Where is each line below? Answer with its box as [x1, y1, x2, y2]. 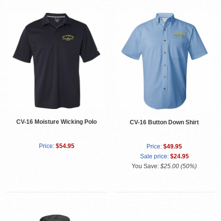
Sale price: [140, 153, 169, 160]
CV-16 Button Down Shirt [130, 119, 199, 126]
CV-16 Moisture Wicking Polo [16, 118, 97, 126]
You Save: [132, 163, 161, 170]
